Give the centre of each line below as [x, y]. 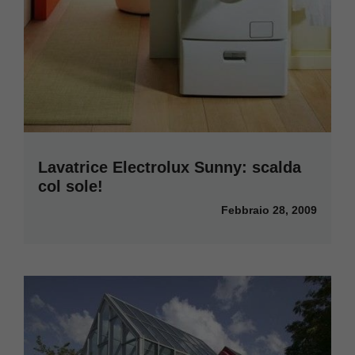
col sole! [71, 187]
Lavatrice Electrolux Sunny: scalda [170, 168]
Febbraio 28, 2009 [269, 210]
